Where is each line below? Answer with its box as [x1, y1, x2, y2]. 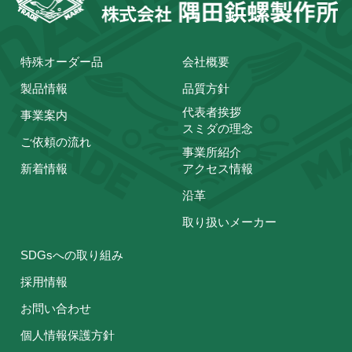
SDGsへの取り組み [20, 247, 124, 262]
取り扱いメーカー [182, 214, 277, 229]
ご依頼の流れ [20, 134, 92, 148]
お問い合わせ [20, 301, 92, 315]
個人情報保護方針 [20, 328, 115, 342]
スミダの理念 [182, 121, 254, 135]
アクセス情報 [182, 161, 254, 175]
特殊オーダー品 [20, 54, 104, 68]
